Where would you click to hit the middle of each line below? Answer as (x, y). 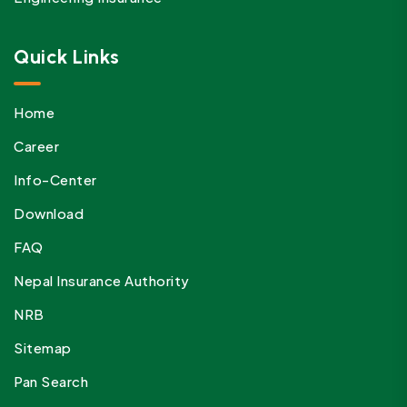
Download (49, 213)
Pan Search (51, 382)
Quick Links (67, 57)
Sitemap (43, 348)
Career (36, 146)
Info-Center (55, 180)
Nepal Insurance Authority (102, 281)
